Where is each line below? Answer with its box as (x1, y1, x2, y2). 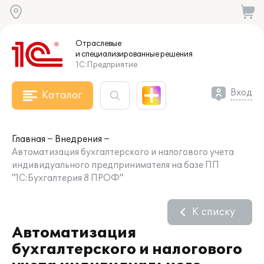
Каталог (42, 90, 82, 101)
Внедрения (55, 134, 102, 144)
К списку (192, 206, 235, 218)
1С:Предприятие (75, 60, 137, 70)
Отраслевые (75, 39, 121, 48)
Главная (12, 134, 45, 144)
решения (159, 49, 193, 59)
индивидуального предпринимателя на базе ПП (12, 160, 219, 170)
